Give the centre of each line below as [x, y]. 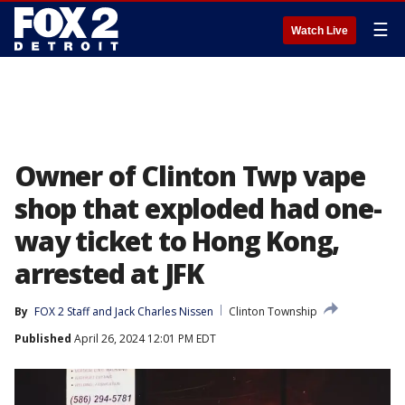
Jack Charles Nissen [164, 311]
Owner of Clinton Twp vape [190, 176]
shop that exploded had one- [198, 208]
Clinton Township [273, 311]
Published [43, 339]
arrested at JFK [109, 273]
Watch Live [320, 31]
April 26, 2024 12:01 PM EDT [144, 339]
